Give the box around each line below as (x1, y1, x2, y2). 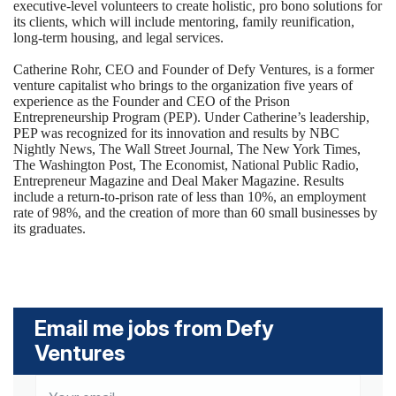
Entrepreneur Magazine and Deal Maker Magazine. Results (13, 173, 344, 188)
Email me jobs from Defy (34, 316, 274, 341)
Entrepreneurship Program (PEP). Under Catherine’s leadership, (13, 110, 369, 125)
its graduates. (13, 221, 86, 236)
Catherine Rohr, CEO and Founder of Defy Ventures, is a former (13, 62, 374, 77)
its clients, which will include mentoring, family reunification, (13, 14, 354, 29)
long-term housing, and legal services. (13, 30, 224, 45)
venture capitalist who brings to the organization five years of (13, 78, 353, 93)
